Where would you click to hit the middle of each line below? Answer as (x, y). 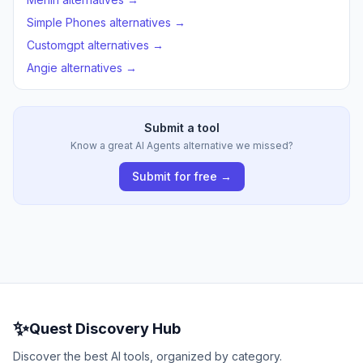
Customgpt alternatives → (95, 45)
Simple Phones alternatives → (106, 22)
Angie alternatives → (82, 68)
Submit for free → (181, 176)
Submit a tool (181, 128)
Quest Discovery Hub (105, 329)
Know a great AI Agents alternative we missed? (181, 145)
